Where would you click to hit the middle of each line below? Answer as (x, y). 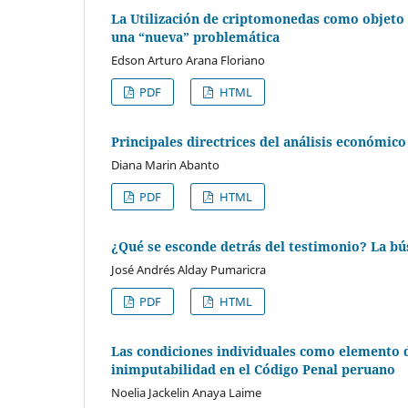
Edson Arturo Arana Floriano (188, 60)
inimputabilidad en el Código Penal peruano (253, 369)
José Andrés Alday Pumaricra (189, 269)
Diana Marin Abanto (165, 164)
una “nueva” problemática (195, 36)
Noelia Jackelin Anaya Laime (186, 392)
